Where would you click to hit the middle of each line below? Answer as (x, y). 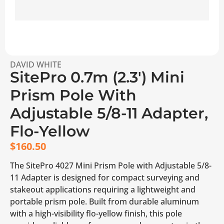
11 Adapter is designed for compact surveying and (105, 178)
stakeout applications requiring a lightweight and (103, 190)
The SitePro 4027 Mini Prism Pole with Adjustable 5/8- (111, 166)
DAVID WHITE (36, 64)
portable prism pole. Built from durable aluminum (104, 202)
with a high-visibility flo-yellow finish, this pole (96, 214)
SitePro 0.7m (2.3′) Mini (97, 77)
